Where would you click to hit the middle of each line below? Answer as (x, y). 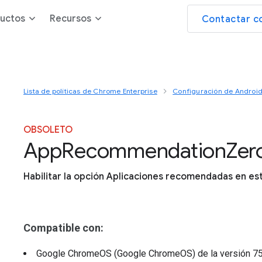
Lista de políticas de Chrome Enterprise (90, 91)
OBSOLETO (48, 130)
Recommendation (144, 151)
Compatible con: (64, 228)
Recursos (70, 19)
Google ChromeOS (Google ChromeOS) (117, 254)
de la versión (225, 254)
